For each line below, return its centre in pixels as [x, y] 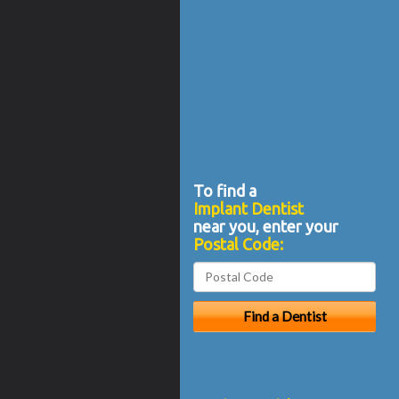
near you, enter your [266, 226]
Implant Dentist [248, 208]
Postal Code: [238, 244]
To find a [225, 190]
